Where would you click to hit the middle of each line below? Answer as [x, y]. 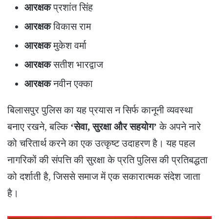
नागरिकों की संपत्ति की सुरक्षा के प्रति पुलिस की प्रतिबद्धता [108, 160]
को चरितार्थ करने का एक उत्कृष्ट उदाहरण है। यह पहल [101, 143]
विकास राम [71, 26]
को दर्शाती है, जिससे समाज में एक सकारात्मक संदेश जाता [104, 176]
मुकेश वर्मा [69, 45]
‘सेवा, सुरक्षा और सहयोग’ [114, 126]
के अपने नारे [179, 126]
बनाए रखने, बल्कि [39, 126]
